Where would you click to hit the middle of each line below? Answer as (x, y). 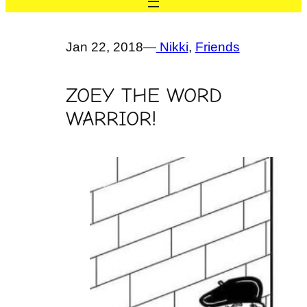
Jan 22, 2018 (104, 47)
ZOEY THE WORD (144, 95)
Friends (217, 47)
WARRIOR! (111, 118)
